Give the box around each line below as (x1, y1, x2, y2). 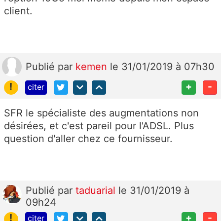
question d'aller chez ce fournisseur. (4, 132, 173, 145)
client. (4, 4, 36, 17)
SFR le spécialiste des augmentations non (4, 107, 199, 119)
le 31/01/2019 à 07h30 (110, 60, 215, 73)
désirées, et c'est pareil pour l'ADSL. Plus (4, 119, 194, 132)
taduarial (75, 184, 118, 196)
